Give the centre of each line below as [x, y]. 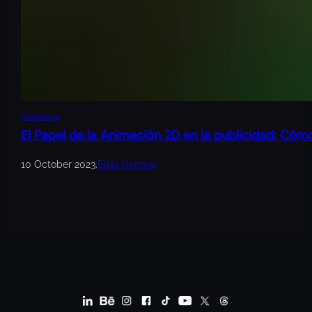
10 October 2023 [58, 165]
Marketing [41, 117]
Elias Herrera [127, 165]
